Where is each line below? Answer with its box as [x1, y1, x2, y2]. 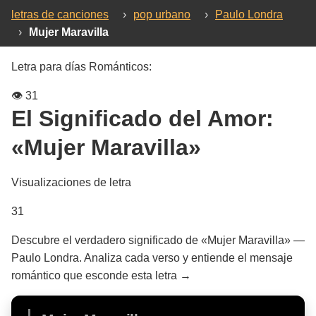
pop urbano [133, 8, 190, 20]
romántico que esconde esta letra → [11, 269, 191, 281]
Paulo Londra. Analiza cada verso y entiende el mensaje [11, 252, 293, 264]
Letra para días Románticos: [11, 61, 152, 73]
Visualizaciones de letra [11, 176, 131, 188]
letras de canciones [11, 8, 109, 20]
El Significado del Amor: [11, 106, 274, 131]
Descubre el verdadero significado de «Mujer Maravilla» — [11, 234, 305, 246]
